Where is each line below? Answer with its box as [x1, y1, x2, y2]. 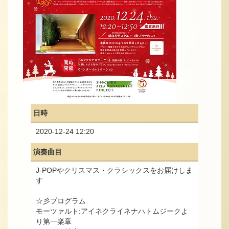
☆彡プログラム [36, 197, 86, 205]
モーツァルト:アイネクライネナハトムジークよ [36, 207, 188, 216]
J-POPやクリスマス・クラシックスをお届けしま [36, 166, 193, 175]
